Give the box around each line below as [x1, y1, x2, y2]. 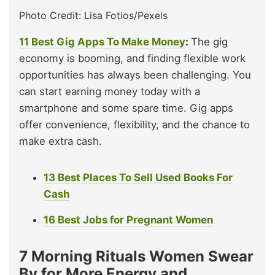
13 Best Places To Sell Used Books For [44, 171, 233, 184]
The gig [191, 36, 228, 48]
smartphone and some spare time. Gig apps [19, 102, 233, 115]
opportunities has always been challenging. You [19, 69, 251, 82]
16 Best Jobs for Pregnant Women [44, 214, 213, 227]
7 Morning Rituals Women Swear [19, 247, 254, 266]
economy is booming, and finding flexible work [19, 52, 246, 65]
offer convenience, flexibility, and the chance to [19, 118, 250, 131]
